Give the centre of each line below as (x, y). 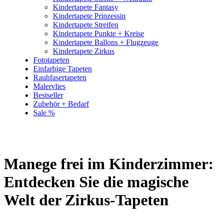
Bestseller (48, 95)
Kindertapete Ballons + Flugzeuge (106, 42)
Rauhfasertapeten (60, 77)
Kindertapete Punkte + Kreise (99, 33)
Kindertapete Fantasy (86, 7)
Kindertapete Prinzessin (89, 16)
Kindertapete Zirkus (84, 51)
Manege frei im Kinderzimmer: (109, 164)
